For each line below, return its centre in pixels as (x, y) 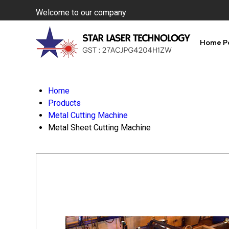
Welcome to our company (81, 13)
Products (64, 103)
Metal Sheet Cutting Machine (99, 128)
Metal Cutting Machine (88, 115)
